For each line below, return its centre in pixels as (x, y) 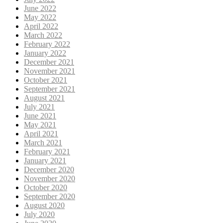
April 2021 (41, 133)
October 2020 (46, 187)
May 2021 (40, 124)
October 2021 (46, 80)
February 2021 (47, 151)
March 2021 (43, 142)
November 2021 (50, 71)
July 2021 (39, 107)
